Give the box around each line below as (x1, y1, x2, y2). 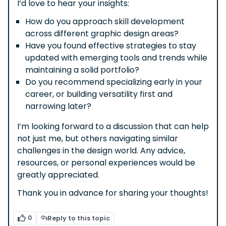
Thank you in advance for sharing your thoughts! (17, 187, 208, 199)
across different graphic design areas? (25, 28, 179, 39)
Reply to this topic (47, 213, 110, 222)
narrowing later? (25, 100, 91, 112)
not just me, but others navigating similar (17, 133, 178, 144)
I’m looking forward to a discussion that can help (17, 121, 209, 132)
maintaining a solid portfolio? (25, 64, 139, 76)
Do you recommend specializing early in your (25, 76, 202, 88)
